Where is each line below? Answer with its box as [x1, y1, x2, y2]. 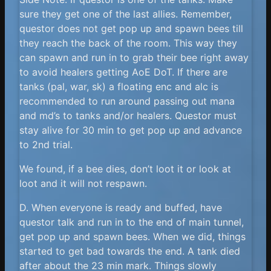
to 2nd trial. [19, 138, 73, 151]
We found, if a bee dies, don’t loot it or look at [19, 162, 231, 175]
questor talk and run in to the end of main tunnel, [19, 215, 244, 228]
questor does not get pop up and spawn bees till [19, 22, 243, 34]
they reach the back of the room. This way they [19, 36, 237, 49]
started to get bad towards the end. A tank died [19, 244, 240, 257]
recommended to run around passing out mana [19, 94, 235, 107]
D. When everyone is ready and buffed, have [19, 201, 222, 214]
